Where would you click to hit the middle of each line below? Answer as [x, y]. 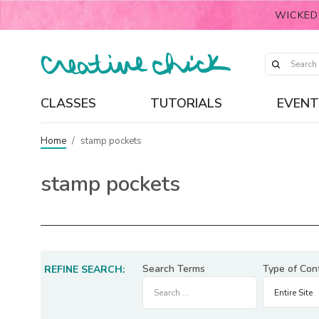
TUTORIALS [187, 103]
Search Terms [174, 269]
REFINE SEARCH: [85, 270]
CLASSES [68, 103]
